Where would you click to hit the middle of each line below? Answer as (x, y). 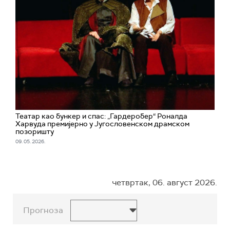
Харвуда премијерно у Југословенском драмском (102, 124)
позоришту (35, 132)
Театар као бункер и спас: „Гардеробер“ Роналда (101, 116)
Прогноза (43, 210)
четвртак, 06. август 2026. (165, 183)
